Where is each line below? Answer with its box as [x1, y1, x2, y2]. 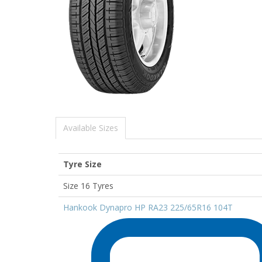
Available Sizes [63, 122, 118, 133]
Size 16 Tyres [63, 180, 113, 191]
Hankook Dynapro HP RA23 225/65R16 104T [63, 201, 233, 213]
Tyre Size [63, 158, 102, 170]
